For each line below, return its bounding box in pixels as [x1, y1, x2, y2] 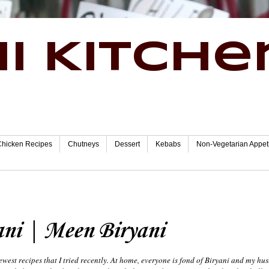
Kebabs [156, 140, 181, 149]
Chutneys [68, 140, 99, 149]
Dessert [115, 140, 140, 149]
